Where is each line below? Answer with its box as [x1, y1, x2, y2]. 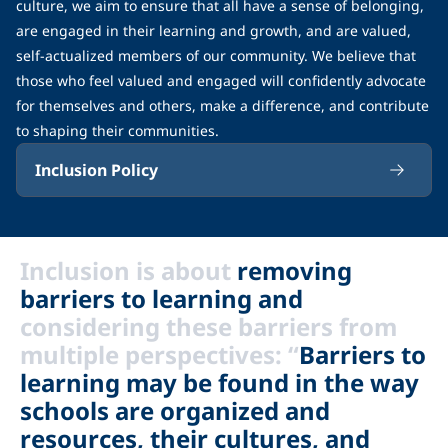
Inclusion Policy [35, 159, 158, 181]
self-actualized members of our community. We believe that [16, 45, 416, 65]
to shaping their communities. [16, 120, 219, 140]
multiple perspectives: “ [20, 337, 299, 371]
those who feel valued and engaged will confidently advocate [16, 70, 426, 90]
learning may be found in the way [20, 365, 419, 399]
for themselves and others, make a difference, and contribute [16, 95, 429, 115]
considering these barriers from [20, 309, 397, 343]
